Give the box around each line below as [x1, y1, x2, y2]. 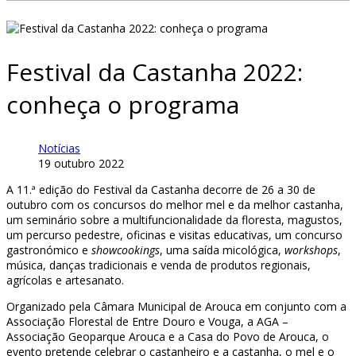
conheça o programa [6, 87, 239, 121]
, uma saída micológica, [160, 242, 284, 257]
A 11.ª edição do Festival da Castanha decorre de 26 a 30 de [6, 181, 315, 197]
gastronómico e [6, 242, 91, 257]
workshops [284, 242, 338, 257]
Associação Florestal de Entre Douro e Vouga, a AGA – [6, 313, 288, 329]
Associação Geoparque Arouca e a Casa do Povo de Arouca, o [6, 328, 329, 344]
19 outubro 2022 [38, 155, 124, 171]
